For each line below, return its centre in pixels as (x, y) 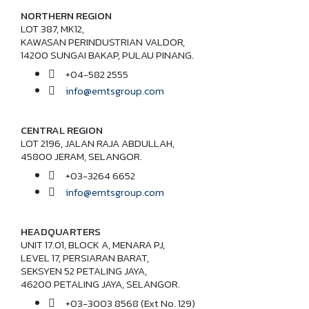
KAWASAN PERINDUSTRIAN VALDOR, (103, 41)
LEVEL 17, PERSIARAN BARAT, (85, 257)
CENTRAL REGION (62, 130)
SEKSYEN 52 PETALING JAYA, (84, 270)
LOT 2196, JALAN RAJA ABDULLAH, (98, 143)
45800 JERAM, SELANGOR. (81, 156)
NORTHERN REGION (66, 15)
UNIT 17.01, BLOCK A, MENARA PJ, (93, 244)
